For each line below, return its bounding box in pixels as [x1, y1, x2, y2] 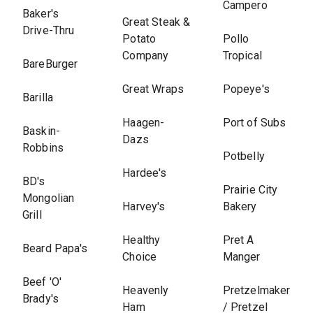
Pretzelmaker [222, 284, 291, 297]
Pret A [222, 233, 254, 247]
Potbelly [222, 150, 265, 163]
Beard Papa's [22, 242, 87, 255]
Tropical [222, 49, 262, 62]
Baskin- [22, 124, 61, 138]
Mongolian [22, 191, 75, 205]
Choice [122, 250, 157, 263]
